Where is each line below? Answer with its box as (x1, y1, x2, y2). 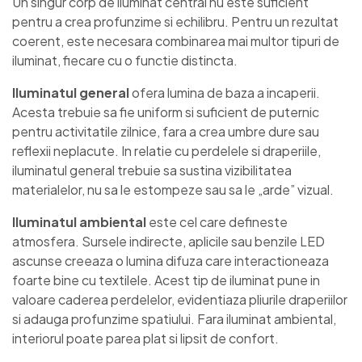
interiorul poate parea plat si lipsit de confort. (12, 329, 279, 347)
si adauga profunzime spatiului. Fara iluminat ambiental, (12, 309, 336, 327)
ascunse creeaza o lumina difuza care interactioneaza (12, 251, 329, 269)
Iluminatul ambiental (12, 213, 146, 230)
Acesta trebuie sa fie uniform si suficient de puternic (12, 103, 319, 120)
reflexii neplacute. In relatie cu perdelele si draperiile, (12, 141, 321, 159)
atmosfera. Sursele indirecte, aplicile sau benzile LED (12, 232, 325, 250)
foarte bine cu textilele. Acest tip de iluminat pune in (12, 271, 320, 288)
